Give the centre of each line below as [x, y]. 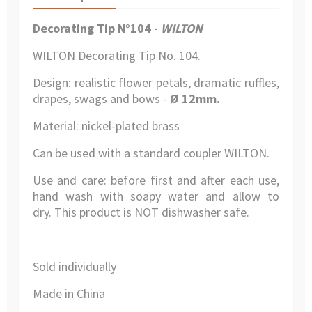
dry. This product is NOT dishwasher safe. [141, 212]
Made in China [69, 294]
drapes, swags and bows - [101, 99]
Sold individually [75, 267]
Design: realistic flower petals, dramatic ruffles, [156, 83]
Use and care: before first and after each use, [156, 180]
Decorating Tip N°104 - [97, 29]
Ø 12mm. [195, 99]
